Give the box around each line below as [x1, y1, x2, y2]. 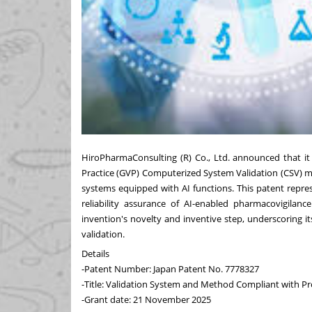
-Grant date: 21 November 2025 [81, 292, 211, 306]
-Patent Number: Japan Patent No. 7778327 [81, 262, 259, 275]
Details [81, 247, 109, 260]
